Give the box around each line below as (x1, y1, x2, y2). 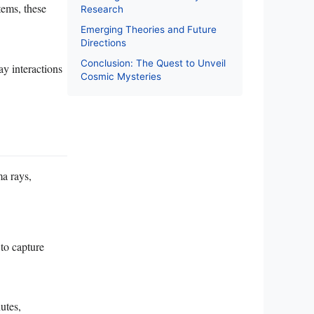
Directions (81, 36, 126, 48)
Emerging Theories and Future (81, 23, 217, 35)
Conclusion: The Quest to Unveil (81, 57, 226, 69)
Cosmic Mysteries (81, 70, 161, 82)
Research (81, 3, 123, 15)
